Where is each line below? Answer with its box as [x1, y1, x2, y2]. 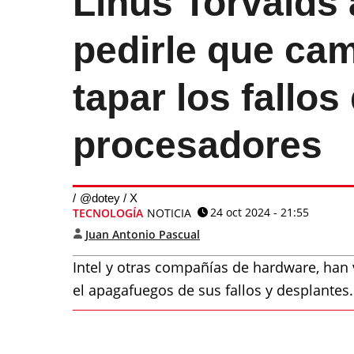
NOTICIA [147, 205, 191, 220]
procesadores [73, 124, 322, 166]
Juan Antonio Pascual [85, 227, 200, 242]
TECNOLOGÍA [73, 205, 143, 220]
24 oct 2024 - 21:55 [210, 205, 309, 220]
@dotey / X [80, 191, 137, 205]
